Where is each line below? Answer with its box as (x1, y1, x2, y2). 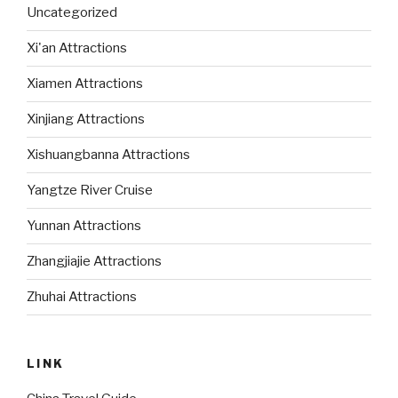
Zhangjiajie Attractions (27, 253, 162, 270)
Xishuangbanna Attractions (27, 147, 190, 163)
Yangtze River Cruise (27, 182, 153, 199)
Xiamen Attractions (27, 76, 143, 92)
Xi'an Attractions (27, 40, 127, 57)
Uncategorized (27, 4, 117, 21)
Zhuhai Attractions (27, 289, 137, 306)
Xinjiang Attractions (27, 111, 145, 128)
